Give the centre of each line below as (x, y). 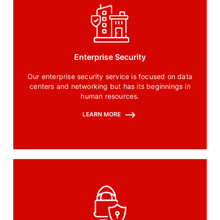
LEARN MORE (102, 114)
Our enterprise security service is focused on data (110, 77)
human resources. (110, 96)
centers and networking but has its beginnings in (110, 86)
